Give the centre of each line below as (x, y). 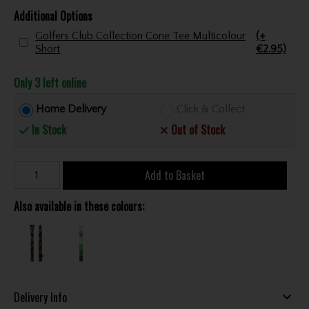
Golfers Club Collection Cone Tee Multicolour (141, 36)
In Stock (48, 129)
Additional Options (53, 16)
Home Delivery (71, 109)
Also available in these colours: (79, 206)
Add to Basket (175, 175)
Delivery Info (40, 297)
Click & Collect (211, 109)
